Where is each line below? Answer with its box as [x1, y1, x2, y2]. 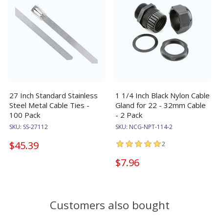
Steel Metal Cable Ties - [9, 100, 89, 110]
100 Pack [9, 109, 40, 120]
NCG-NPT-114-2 [129, 122, 173, 131]
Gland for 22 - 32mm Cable [115, 100, 206, 110]
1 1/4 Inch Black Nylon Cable [115, 90, 210, 100]
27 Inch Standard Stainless [9, 90, 98, 100]
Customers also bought [49, 197, 170, 213]
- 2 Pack [115, 109, 142, 120]
